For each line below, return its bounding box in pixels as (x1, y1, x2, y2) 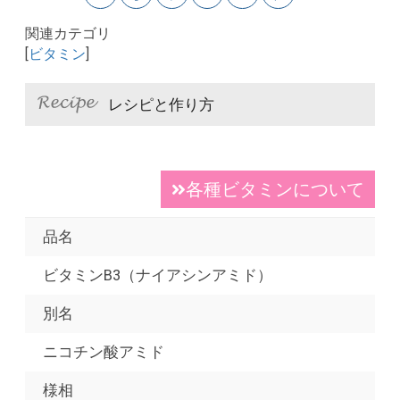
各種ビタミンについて (186, 178, 364, 200)
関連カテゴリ (25, 25, 111, 42)
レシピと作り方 (108, 95, 214, 113)
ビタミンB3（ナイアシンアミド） (43, 265, 272, 284)
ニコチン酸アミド (43, 342, 164, 361)
